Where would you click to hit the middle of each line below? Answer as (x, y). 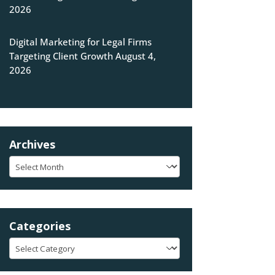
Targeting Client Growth (61, 56)
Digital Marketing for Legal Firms (80, 42)
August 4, (135, 56)
